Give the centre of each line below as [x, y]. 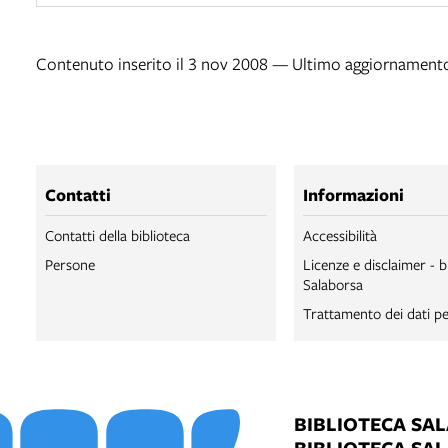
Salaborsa [333, 283]
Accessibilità [340, 234]
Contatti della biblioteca [117, 234]
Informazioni [353, 194]
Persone [70, 263]
